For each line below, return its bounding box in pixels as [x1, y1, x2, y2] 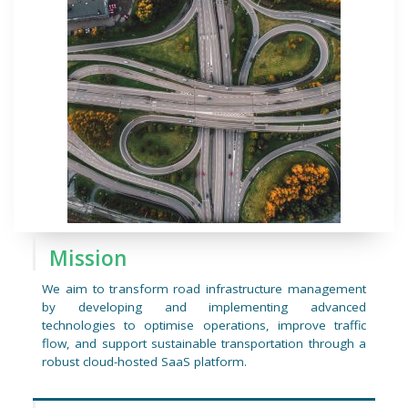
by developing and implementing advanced [41, 299, 367, 316]
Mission [48, 244, 127, 273]
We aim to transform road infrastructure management [41, 280, 367, 298]
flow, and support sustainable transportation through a [41, 335, 367, 352]
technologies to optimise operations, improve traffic [41, 317, 367, 334]
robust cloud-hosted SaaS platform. [41, 353, 247, 371]
